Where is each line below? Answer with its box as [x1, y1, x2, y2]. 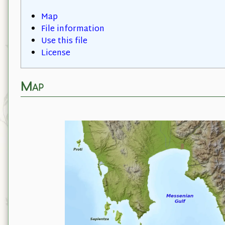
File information [41, 22, 104, 37]
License [41, 46, 70, 61]
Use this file [41, 34, 87, 49]
